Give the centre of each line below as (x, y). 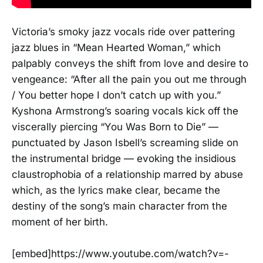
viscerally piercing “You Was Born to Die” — (115, 127)
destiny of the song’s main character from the (119, 206)
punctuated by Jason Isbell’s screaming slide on (125, 142)
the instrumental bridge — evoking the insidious (124, 158)
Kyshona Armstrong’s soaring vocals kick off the (125, 111)
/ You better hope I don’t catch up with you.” (116, 95)
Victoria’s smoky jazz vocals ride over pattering (123, 31)
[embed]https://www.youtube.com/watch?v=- (120, 253)
